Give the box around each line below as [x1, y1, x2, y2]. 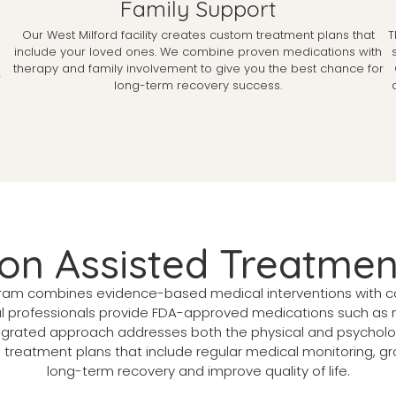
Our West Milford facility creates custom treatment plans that [21, 27, 375, 44]
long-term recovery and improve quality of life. [46, 362, 350, 381]
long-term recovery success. [114, 77, 282, 95]
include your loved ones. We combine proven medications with [14, 43, 382, 61]
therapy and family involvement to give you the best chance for [12, 60, 384, 78]
